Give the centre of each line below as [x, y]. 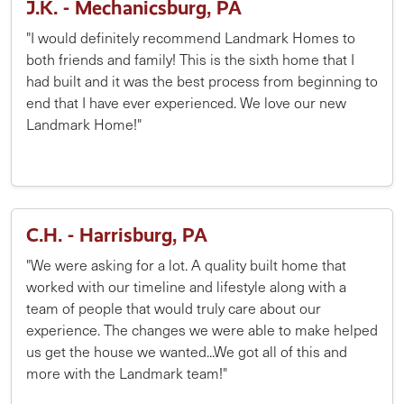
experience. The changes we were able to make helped [202, 330]
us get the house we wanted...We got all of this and [187, 351]
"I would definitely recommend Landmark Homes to [191, 37]
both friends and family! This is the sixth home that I [190, 59]
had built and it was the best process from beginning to [202, 81]
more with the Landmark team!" [127, 373]
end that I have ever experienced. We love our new [186, 102]
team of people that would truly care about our [174, 308]
